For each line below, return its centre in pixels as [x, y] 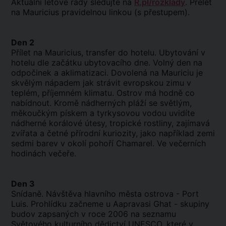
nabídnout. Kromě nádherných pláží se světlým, [101, 103]
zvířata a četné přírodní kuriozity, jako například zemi [113, 133]
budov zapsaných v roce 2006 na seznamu [94, 214]
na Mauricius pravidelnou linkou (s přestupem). [100, 12]
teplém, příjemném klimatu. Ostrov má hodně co [103, 93]
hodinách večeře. [44, 153]
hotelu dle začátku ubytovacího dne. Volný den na [107, 63]
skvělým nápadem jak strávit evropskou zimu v [101, 83]
